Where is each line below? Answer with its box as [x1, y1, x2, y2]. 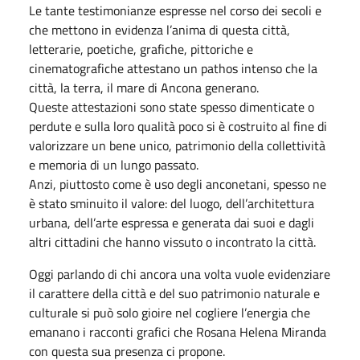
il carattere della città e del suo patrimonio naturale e [29, 283, 320, 303]
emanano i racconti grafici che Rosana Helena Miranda [29, 321, 326, 342]
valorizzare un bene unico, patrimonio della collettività [29, 135, 325, 155]
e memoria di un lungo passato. [29, 154, 198, 174]
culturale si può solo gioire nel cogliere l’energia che [29, 302, 310, 322]
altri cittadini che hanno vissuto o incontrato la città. [29, 231, 316, 252]
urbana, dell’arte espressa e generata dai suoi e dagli [29, 212, 314, 232]
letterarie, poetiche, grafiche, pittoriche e [29, 39, 253, 59]
